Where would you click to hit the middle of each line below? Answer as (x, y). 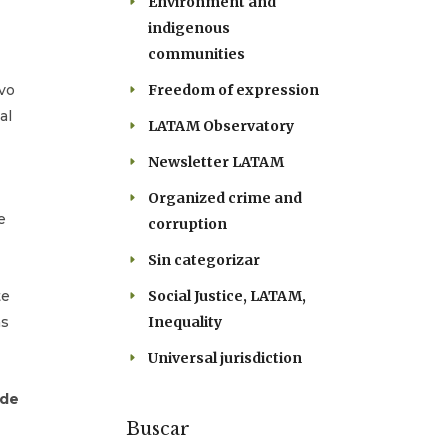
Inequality (185, 322)
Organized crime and (225, 198)
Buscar (158, 429)
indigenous (189, 28)
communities (196, 54)
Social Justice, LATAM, (227, 296)
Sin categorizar (204, 260)
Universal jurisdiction (225, 358)
